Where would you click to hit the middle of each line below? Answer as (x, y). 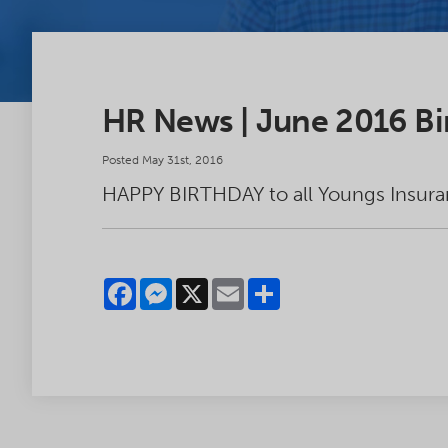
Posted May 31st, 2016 (162, 160)
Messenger (211, 286)
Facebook (171, 286)
